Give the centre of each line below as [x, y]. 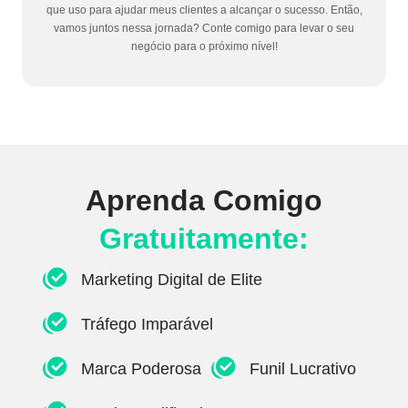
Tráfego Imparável [147, 325]
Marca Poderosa [141, 369]
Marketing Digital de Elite [172, 280]
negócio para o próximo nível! [204, 46]
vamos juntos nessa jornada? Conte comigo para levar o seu [204, 28]
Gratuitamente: [204, 238]
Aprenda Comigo [204, 200]
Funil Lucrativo [303, 369]
